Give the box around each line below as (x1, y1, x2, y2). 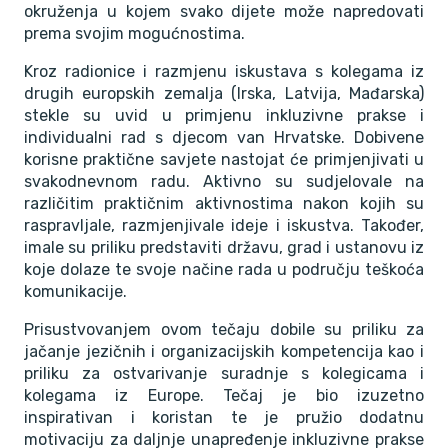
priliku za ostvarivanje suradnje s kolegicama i (24, 364, 424, 383)
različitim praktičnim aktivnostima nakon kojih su (24, 194, 424, 213)
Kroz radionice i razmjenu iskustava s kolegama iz (24, 62, 424, 81)
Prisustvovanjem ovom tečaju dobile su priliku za (24, 320, 424, 339)
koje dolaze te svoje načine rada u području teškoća (24, 260, 424, 279)
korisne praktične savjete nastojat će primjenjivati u (24, 150, 424, 169)
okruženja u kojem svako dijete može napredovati (24, 2, 424, 21)
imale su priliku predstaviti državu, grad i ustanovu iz (24, 238, 424, 257)
